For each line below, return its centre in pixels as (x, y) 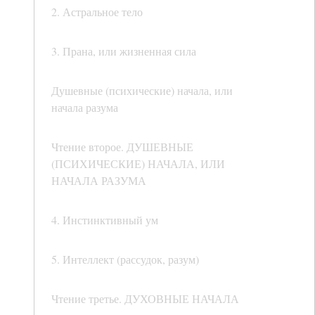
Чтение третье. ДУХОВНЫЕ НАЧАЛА (145, 299)
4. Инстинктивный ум (105, 220)
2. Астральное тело (97, 12)
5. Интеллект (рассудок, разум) (125, 259)
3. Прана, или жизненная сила (124, 51)
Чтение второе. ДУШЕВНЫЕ (122, 147)
